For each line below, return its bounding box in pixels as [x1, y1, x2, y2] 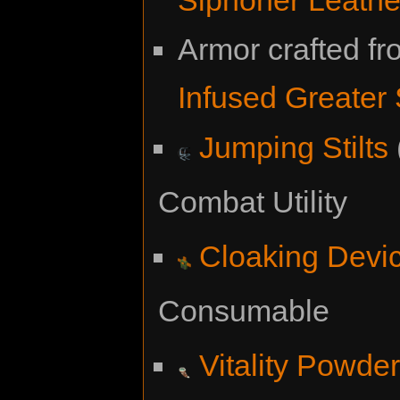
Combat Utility [158, 184, 347, 219]
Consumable [158, 293, 329, 328]
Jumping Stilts [199, 129, 389, 164]
